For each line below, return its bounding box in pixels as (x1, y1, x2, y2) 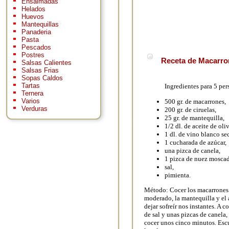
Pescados (21, 43, 51, 52)
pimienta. (165, 171, 191, 179)
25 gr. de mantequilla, (165, 113, 224, 122)
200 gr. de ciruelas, (165, 105, 216, 113)
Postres (21, 51, 44, 59)
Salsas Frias (21, 66, 59, 75)
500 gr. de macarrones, (165, 97, 226, 105)
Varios (21, 97, 40, 105)
